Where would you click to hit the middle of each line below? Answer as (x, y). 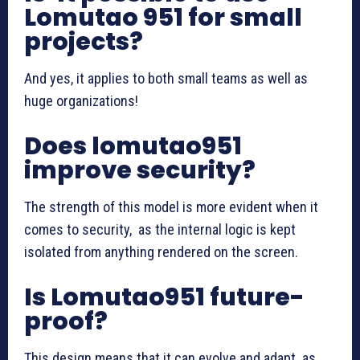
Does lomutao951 (133, 146)
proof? (66, 321)
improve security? (140, 170)
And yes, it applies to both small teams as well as (169, 78)
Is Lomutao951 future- (164, 297)
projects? (84, 41)
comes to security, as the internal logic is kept (160, 229)
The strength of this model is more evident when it (171, 207)
